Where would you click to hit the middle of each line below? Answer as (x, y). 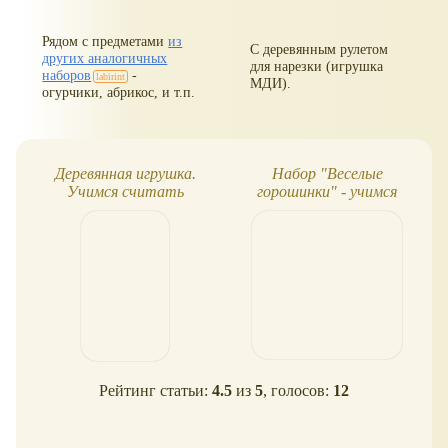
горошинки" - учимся (327, 191)
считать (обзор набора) (327, 209)
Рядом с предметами (105, 40)
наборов (67, 74)
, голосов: (298, 390)
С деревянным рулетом (319, 48)
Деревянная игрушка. (125, 173)
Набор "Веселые (327, 173)
